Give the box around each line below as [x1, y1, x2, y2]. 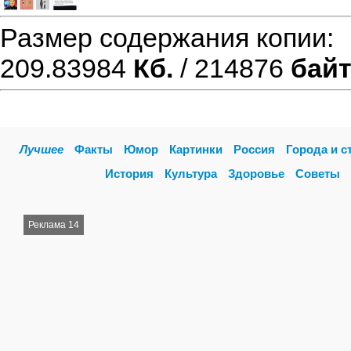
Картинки [169, 143, 223, 156]
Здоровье [228, 167, 284, 180]
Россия [233, 143, 275, 156]
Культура [165, 167, 217, 180]
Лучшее [20, 143, 63, 156]
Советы [295, 167, 340, 180]
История [105, 167, 154, 180]
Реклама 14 [28, 219, 79, 230]
